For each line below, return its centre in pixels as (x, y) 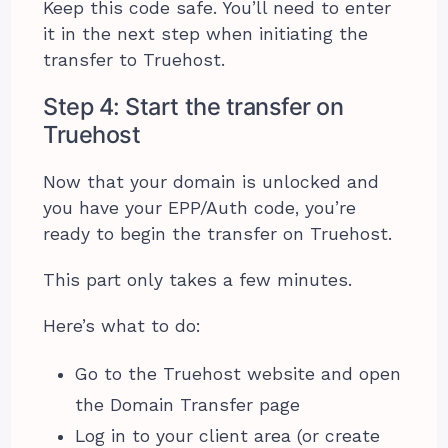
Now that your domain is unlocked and (211, 181)
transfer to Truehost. (134, 59)
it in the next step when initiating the (206, 33)
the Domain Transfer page (188, 404)
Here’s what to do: (122, 325)
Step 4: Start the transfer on (193, 106)
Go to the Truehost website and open (238, 373)
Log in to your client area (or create (228, 435)
